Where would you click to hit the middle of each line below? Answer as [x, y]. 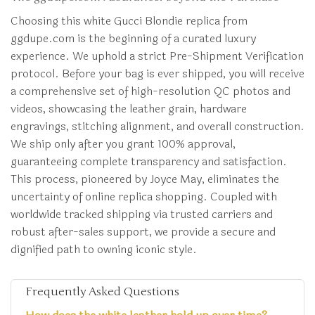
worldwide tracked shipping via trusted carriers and [142, 214]
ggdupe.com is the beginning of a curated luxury [133, 39]
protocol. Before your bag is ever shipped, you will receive [157, 74]
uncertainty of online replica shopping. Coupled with [144, 197]
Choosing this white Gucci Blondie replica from [129, 21]
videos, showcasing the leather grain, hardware [129, 109]
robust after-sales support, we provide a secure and [143, 232]
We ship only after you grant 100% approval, [123, 144]
